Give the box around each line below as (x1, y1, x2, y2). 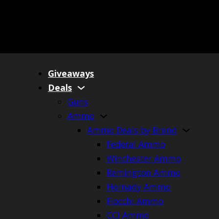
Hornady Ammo (107, 181, 171, 193)
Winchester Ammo (107, 153, 181, 165)
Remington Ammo (107, 167, 181, 179)
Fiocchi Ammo (107, 195, 164, 207)
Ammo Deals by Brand (87, 124, 177, 136)
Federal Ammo (107, 138, 166, 151)
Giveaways (48, 67, 94, 80)
